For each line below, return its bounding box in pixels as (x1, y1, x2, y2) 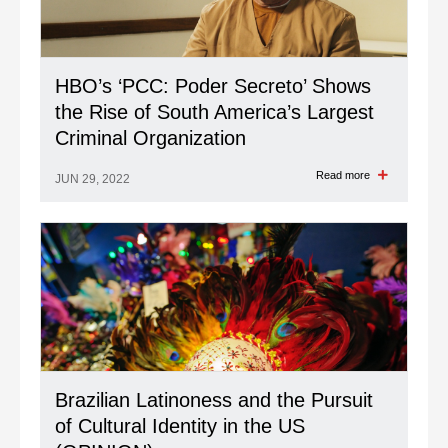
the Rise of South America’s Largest (55, 101, 374, 123)
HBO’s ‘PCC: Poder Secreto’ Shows (55, 75, 371, 97)
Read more (316, 169, 373, 181)
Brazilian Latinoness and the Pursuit (55, 389, 373, 411)
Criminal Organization (55, 127, 246, 149)
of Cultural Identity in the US (55, 415, 305, 437)
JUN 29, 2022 (55, 172, 130, 186)
